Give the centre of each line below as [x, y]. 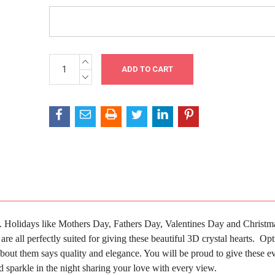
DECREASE [105, 74]
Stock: [62, 73]
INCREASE [104, 59]
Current [64, 60]
